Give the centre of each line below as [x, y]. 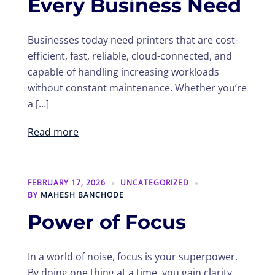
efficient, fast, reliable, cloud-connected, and [130, 56]
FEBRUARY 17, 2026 [67, 183]
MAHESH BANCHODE [82, 195]
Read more [53, 132]
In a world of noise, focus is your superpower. [133, 257]
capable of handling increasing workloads [123, 72]
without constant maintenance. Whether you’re [137, 88]
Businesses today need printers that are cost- [133, 40]
